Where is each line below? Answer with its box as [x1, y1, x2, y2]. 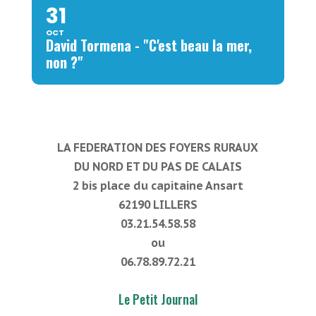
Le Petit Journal [118, 290, 197, 308]
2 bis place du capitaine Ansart [72, 178, 243, 193]
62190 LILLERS [118, 197, 197, 212]
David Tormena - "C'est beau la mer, [45, 35, 252, 56]
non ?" [45, 51, 83, 73]
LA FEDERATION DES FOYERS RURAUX [57, 140, 259, 154]
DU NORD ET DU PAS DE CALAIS [73, 159, 242, 174]
